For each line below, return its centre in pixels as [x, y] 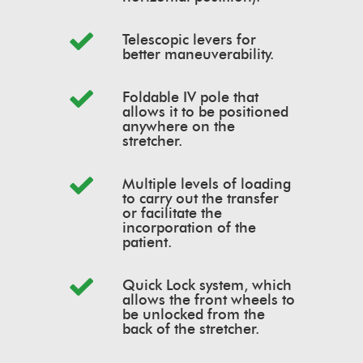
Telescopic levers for [189, 40]
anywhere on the [179, 127]
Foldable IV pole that [190, 98]
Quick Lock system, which [207, 286]
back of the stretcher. [191, 329]
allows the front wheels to [209, 300]
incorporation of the [189, 228]
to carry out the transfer [201, 199]
